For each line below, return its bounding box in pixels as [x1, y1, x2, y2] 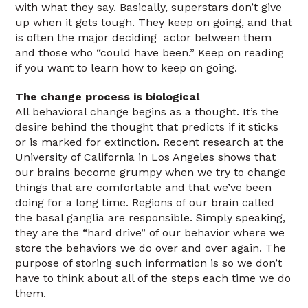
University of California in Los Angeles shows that [15, 151, 276, 164]
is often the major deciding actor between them [15, 31, 272, 44]
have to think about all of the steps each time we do [15, 272, 291, 285]
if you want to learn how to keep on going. [15, 61, 238, 74]
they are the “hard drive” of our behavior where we [15, 226, 285, 239]
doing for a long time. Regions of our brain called [15, 196, 275, 209]
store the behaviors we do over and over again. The [15, 241, 287, 254]
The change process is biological [15, 90, 200, 103]
